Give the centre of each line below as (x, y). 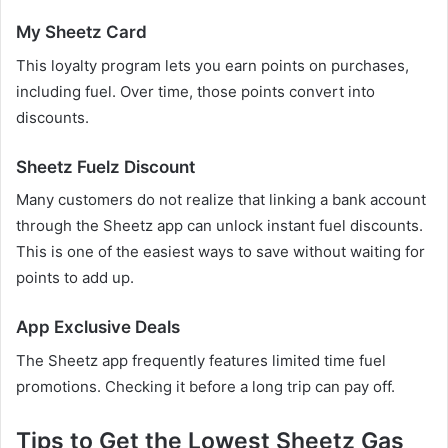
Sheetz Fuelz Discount (105, 166)
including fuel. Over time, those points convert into (195, 91)
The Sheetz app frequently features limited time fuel (201, 360)
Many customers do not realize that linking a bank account (221, 200)
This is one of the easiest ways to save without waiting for (220, 252)
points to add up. (75, 278)
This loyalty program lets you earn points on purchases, (212, 65)
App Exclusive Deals (98, 327)
